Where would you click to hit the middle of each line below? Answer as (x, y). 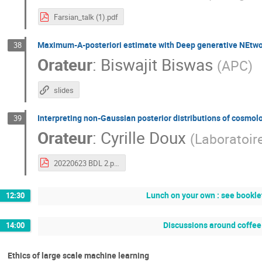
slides (63, 90)
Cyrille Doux (144, 138)
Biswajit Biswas (157, 65)
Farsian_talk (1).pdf (86, 17)
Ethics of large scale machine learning (78, 255)
